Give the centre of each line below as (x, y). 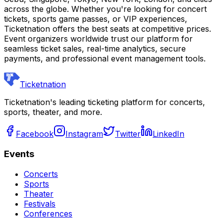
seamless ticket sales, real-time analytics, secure (95, 49)
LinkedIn (168, 134)
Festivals (40, 203)
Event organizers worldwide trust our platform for (98, 39)
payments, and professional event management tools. (105, 59)
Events (19, 154)
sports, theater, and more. (53, 112)
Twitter (128, 134)
